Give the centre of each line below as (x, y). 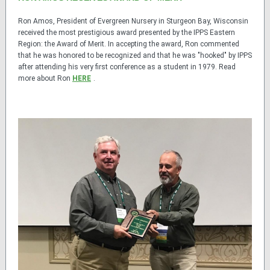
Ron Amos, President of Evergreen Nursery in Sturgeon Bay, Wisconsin (133, 21)
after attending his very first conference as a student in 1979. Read (127, 67)
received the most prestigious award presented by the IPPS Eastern (127, 33)
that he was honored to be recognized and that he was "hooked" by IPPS (135, 55)
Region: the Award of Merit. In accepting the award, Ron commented (129, 44)
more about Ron (45, 78)
